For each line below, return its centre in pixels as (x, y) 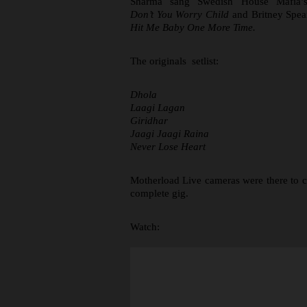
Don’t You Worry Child (180, 14)
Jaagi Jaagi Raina (170, 134)
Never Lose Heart (168, 147)
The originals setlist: (174, 61)
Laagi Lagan (158, 108)
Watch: (145, 227)
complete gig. (159, 193)
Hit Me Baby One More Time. (193, 27)
